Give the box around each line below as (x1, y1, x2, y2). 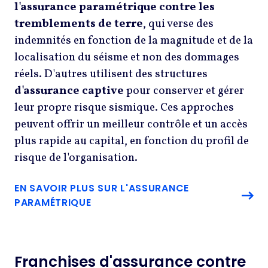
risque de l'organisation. (14, 150, 142, 166)
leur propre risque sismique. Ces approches (14, 99, 234, 115)
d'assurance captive (14, 83, 124, 99)
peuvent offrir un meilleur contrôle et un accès (14, 116, 248, 132)
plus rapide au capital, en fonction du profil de (14, 133, 249, 149)
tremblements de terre (14, 16, 143, 32)
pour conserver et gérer (124, 83, 244, 99)
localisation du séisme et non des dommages (14, 49, 239, 65)
